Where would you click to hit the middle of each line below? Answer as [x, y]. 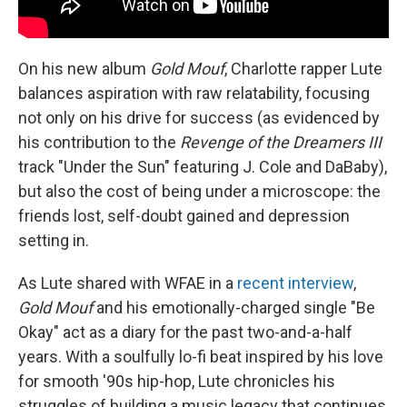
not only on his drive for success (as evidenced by [199, 117]
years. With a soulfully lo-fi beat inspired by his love [201, 356]
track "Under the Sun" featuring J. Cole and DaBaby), [203, 166]
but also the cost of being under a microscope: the [199, 191]
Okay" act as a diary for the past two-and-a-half [185, 332]
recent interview [293, 283]
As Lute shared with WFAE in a [126, 283]
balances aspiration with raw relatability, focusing [194, 93]
